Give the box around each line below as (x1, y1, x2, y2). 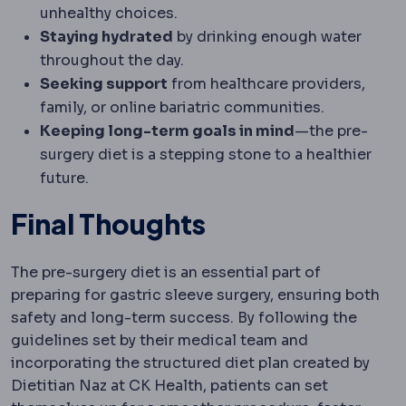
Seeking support (40, 73, 168, 93)
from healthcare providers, (168, 73, 365, 93)
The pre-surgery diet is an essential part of (11, 262, 321, 282)
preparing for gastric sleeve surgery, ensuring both (11, 285, 380, 304)
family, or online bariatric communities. (40, 97, 324, 117)
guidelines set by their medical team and (11, 330, 308, 350)
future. (40, 168, 89, 188)
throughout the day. (40, 50, 184, 70)
